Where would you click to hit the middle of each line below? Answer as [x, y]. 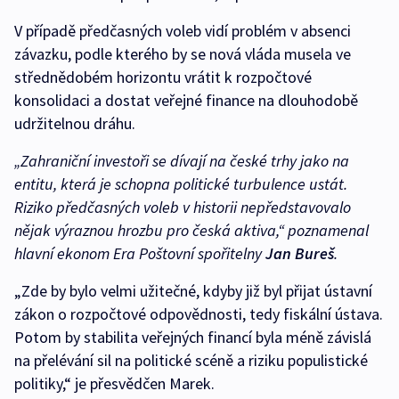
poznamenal [326, 231]
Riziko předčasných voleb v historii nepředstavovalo [183, 208]
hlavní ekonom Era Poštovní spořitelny [140, 254]
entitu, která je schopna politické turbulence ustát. [181, 184]
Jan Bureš [300, 254]
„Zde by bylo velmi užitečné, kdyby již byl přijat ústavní [193, 291]
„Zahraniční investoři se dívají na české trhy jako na [182, 161]
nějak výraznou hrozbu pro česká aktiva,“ [149, 231]
